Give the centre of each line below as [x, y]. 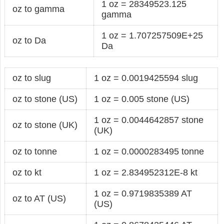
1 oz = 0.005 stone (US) [142, 99]
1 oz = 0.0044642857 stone [149, 120]
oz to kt [27, 172]
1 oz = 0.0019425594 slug [146, 78]
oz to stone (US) [45, 99]
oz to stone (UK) [45, 125]
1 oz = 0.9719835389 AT [143, 193]
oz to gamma [39, 9]
